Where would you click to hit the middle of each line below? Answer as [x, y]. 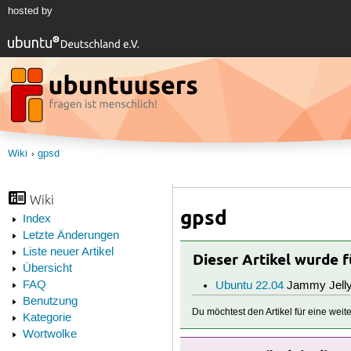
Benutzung [50, 302]
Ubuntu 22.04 [249, 286]
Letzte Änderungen [71, 236]
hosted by [30, 11]
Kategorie [47, 318]
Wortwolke [49, 335]
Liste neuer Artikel [68, 253]
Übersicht [47, 269]
